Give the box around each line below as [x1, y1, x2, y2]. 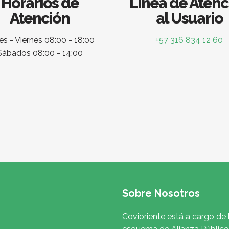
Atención [10, 9, 70, 28]
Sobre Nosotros [122, 187, 200, 200]
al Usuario [155, 9, 223, 28]
